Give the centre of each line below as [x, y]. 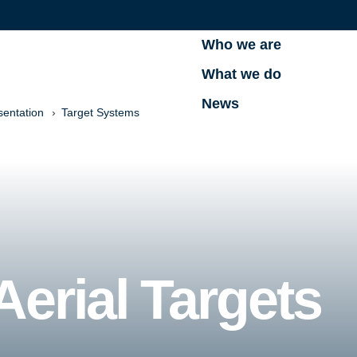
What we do [242, 74]
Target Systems [100, 112]
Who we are [242, 45]
